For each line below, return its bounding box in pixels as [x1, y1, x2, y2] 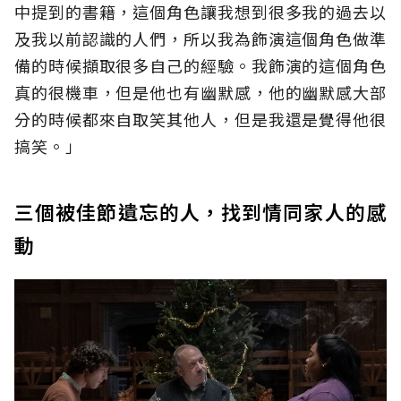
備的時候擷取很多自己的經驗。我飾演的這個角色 [14, 54, 387, 78]
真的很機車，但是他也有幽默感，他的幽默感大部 [14, 81, 387, 105]
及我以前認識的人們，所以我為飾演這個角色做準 [14, 27, 387, 51]
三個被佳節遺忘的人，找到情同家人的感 [14, 197, 387, 226]
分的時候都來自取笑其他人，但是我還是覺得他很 [14, 107, 387, 132]
